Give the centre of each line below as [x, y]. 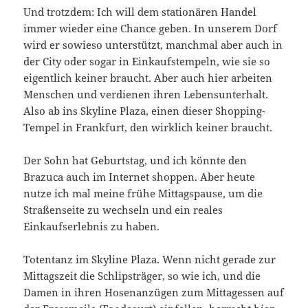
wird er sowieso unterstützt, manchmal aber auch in [153, 45]
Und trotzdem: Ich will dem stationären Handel [140, 12]
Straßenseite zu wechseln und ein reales [123, 210]
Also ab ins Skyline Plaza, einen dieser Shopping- [145, 111]
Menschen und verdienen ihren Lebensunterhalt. [146, 95]
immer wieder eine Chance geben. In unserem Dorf [151, 29]
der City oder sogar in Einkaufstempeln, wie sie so [147, 62]
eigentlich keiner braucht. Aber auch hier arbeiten [148, 78]
